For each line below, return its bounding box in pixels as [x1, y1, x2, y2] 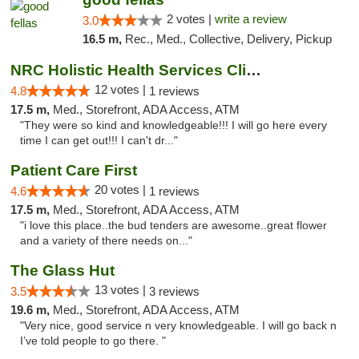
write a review [214, 12, 287, 26]
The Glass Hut [10, 262, 115, 279]
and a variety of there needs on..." [20, 235, 192, 247]
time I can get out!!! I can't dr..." [20, 135, 178, 147]
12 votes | [95, 83, 149, 96]
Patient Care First [10, 162, 137, 179]
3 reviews [149, 284, 200, 298]
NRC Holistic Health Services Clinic [246, 62, 261, 79]
